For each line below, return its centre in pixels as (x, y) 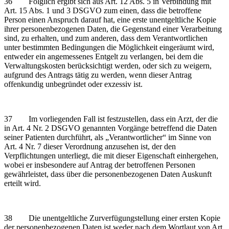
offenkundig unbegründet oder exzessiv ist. (73, 84)
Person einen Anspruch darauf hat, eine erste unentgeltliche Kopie (110, 19)
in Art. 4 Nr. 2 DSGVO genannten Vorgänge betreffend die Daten (110, 128)
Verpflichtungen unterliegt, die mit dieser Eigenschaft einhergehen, (111, 155)
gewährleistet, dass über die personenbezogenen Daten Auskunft (108, 174)
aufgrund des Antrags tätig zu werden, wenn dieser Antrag (98, 75)
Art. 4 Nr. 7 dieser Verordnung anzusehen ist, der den (90, 146)
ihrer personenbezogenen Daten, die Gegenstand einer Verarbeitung (113, 29)
